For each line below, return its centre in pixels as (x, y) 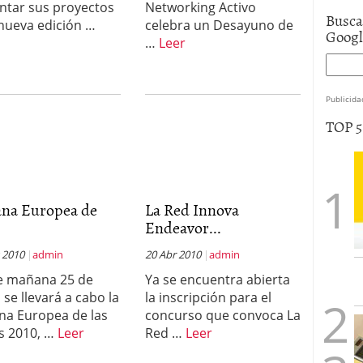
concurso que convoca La (222, 315)
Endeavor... (183, 227)
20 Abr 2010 (173, 254)
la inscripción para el (208, 297)
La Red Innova (192, 209)
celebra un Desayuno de (219, 25)
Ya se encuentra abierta (217, 280)
